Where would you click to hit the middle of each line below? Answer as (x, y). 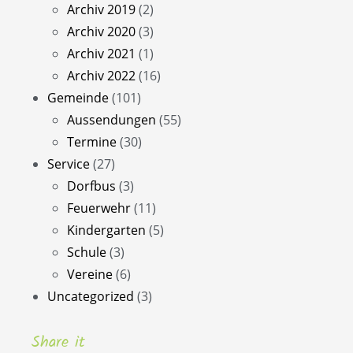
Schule (87, 253)
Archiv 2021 (101, 54)
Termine (92, 142)
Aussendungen (111, 120)
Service (69, 164)
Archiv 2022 (101, 76)
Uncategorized (91, 297)
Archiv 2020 (101, 32)
